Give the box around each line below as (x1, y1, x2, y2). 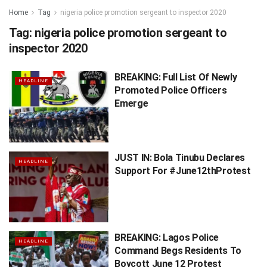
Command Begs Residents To (114, 245, 241, 257)
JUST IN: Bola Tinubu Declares (114, 151, 245, 163)
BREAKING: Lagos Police (114, 232, 219, 244)
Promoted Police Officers (114, 85, 227, 96)
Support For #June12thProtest (114, 164, 251, 176)
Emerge (114, 98, 148, 109)
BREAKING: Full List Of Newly (114, 72, 237, 83)
